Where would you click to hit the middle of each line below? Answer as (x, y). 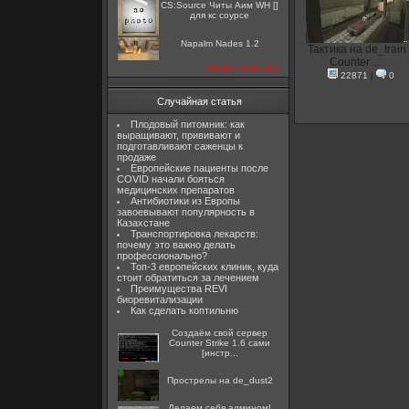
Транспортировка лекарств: (194, 234)
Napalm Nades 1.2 (220, 43)
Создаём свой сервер (220, 333)
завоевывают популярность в (186, 212)
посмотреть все (242, 67)
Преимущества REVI (178, 288)
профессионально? (162, 256)
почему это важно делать (176, 245)
